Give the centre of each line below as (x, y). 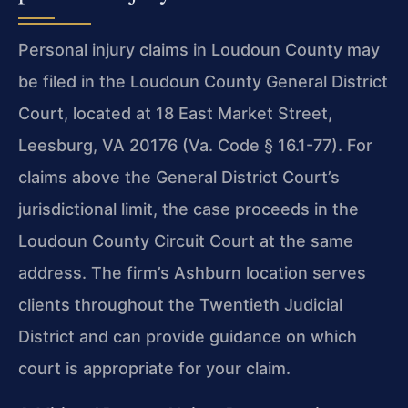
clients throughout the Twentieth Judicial (180, 305)
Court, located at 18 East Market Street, (175, 114)
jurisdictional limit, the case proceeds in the (189, 209)
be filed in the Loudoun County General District (203, 82)
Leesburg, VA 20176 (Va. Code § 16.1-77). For (195, 146)
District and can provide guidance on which (188, 337)
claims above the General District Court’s (179, 178)
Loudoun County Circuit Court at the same (186, 241)
